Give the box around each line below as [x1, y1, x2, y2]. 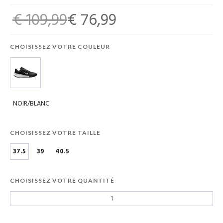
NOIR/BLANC [13, 99, 49, 110]
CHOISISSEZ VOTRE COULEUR [10, 42, 110, 50]
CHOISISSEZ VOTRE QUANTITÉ [10, 177, 114, 185]
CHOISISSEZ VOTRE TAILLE [10, 129, 101, 137]
